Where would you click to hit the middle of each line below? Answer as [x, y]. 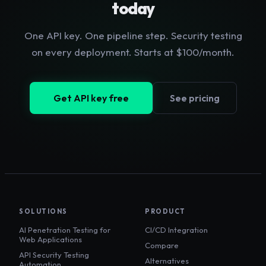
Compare [162, 246]
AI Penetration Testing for [65, 230]
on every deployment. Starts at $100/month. [133, 52]
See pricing [194, 98]
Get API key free [91, 98]
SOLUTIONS [43, 212]
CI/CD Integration [176, 230]
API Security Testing [54, 255]
